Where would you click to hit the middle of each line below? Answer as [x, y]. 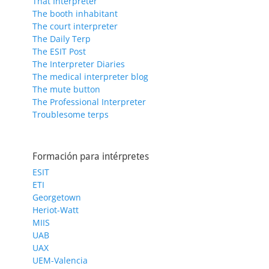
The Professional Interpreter [89, 101]
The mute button [66, 89]
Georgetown [57, 197]
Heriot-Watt [56, 210]
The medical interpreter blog [90, 76]
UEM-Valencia [60, 260]
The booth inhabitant [75, 13]
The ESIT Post [59, 51]
